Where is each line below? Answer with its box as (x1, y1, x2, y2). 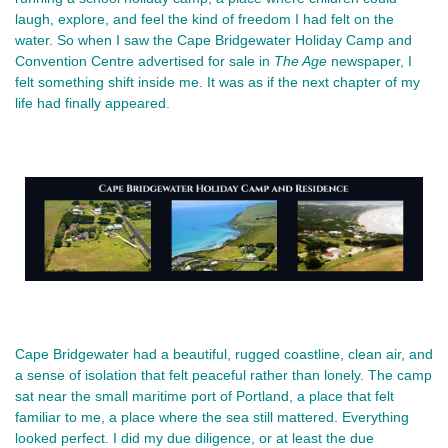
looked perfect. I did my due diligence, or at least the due (15, 429, 374, 446)
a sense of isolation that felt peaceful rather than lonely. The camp (15, 366, 432, 383)
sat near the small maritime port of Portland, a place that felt (15, 387, 394, 404)
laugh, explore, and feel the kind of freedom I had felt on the (15, 11, 394, 28)
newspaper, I (331, 53, 412, 70)
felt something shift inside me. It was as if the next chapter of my (15, 74, 420, 91)
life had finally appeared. (15, 95, 170, 112)
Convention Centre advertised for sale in (15, 53, 274, 70)
